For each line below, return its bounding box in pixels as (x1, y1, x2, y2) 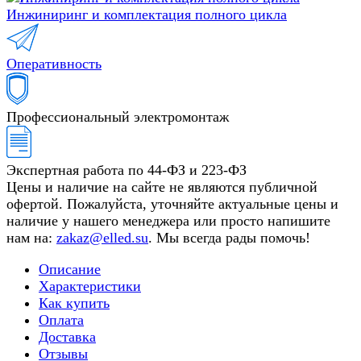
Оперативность (6, 56, 102, 73)
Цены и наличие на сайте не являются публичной (6, 179, 317, 196)
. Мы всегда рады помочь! (148, 230, 310, 247)
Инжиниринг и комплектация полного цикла (6, 6, 287, 23)
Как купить (39, 295, 110, 312)
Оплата (39, 312, 84, 329)
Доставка (39, 329, 96, 346)
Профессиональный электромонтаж (6, 109, 229, 126)
